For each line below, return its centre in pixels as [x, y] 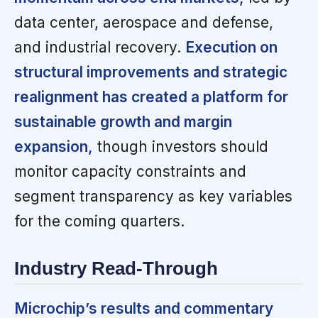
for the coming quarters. [99, 221]
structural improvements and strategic [151, 72]
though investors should [181, 146]
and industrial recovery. [100, 47]
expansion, [54, 146]
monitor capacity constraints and [130, 171]
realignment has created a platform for [151, 97]
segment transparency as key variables [153, 196]
